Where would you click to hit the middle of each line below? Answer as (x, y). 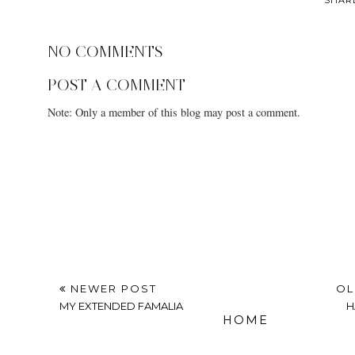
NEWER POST (112, 289)
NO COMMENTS (105, 52)
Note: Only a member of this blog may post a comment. (174, 113)
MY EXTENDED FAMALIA (121, 306)
